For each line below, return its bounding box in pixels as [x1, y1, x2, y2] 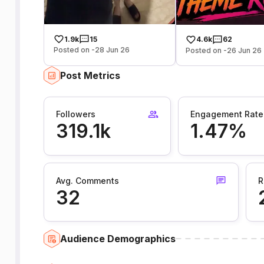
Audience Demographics [60, 232, 176, 245]
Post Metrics [60, 69, 120, 81]
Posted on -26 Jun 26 [186, 45, 262, 55]
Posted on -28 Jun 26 [53, 45, 130, 55]
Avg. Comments [55, 175, 119, 186]
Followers [55, 109, 95, 120]
